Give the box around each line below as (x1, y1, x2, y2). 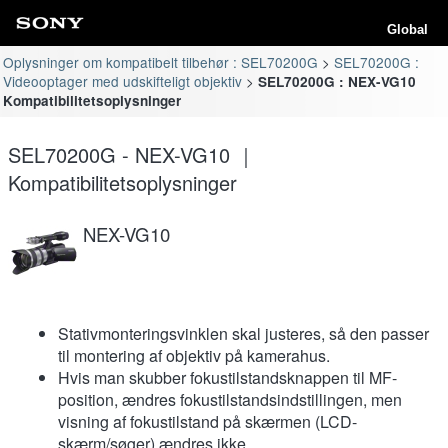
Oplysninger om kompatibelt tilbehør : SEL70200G (3, 51, 319, 72)
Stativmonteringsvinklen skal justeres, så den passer (58, 321, 429, 345)
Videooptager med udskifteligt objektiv (3, 70, 243, 91)
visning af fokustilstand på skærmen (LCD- (58, 409, 357, 433)
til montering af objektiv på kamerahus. (58, 343, 330, 367)
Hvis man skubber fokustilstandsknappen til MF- (58, 365, 397, 389)
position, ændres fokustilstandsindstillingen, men (58, 387, 402, 411)
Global (387, 22, 428, 37)
